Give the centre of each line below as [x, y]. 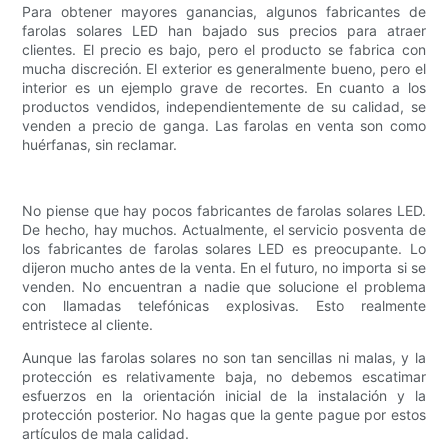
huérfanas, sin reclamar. [100, 145]
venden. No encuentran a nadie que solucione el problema [224, 287]
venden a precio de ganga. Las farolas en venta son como [224, 126]
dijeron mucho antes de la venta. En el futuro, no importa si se [224, 268]
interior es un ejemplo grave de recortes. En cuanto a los [224, 88]
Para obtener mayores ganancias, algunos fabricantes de [224, 12]
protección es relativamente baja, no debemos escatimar [224, 377]
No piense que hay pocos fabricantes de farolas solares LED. [224, 211]
